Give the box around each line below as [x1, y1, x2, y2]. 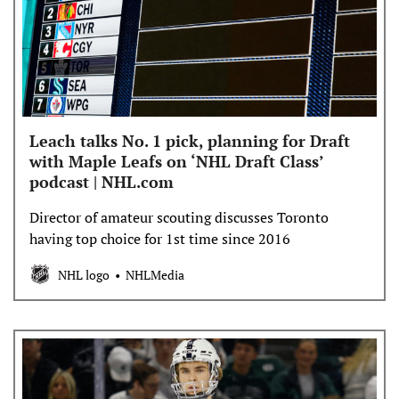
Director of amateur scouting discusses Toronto [29, 208, 329, 227]
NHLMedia [126, 265, 184, 283]
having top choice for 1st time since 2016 [29, 229, 290, 248]
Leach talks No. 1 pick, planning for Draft [29, 130, 350, 151]
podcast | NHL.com [29, 171, 174, 192]
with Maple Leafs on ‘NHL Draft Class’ [29, 151, 323, 172]
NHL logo [58, 265, 110, 283]
